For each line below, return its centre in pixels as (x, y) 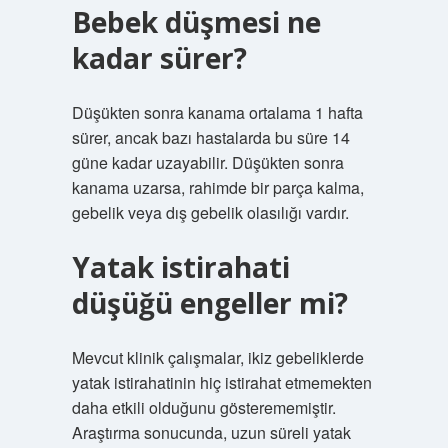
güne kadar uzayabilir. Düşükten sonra (207, 162)
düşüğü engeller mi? (209, 303)
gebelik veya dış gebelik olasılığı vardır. (210, 212)
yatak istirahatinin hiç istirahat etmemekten (221, 382)
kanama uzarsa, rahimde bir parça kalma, (217, 187)
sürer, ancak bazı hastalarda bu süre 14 (210, 137)
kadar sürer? (159, 58)
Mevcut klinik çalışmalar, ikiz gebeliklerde (217, 357)
